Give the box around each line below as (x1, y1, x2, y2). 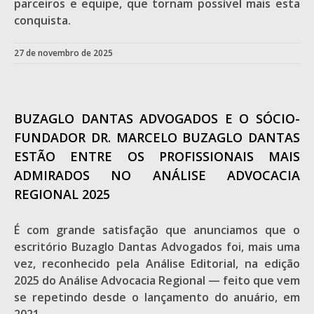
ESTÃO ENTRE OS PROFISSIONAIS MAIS (14, 148, 300, 165)
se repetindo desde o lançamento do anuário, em (14, 289, 300, 305)
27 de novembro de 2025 (14, 47, 113, 59)
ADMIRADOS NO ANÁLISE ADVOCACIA (14, 167, 300, 184)
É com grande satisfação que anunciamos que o (14, 222, 300, 238)
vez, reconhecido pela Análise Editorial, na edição (14, 256, 300, 271)
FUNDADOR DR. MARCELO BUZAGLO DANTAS (14, 129, 300, 146)
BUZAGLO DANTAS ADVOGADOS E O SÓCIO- (14, 110, 300, 127)
